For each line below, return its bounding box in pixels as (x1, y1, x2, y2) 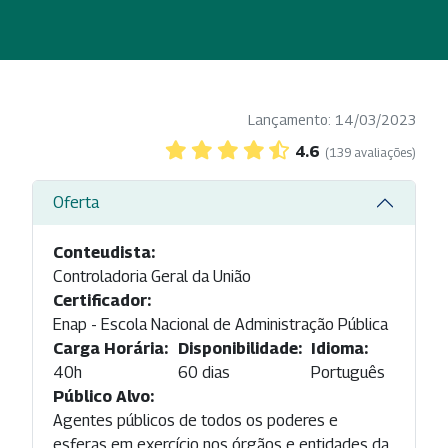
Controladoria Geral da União (53, 266, 251, 286)
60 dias (177, 362, 230, 382)
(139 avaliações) (325, 144, 416, 160)
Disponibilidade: (177, 338, 302, 358)
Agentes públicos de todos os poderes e (53, 410, 338, 430)
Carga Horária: (53, 338, 168, 358)
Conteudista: (53, 242, 155, 262)
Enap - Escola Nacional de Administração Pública (53, 314, 388, 334)
